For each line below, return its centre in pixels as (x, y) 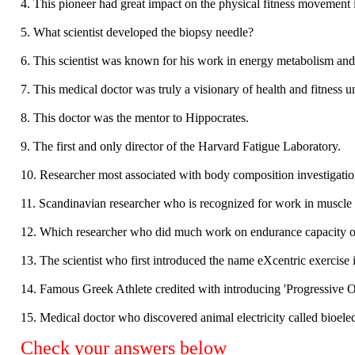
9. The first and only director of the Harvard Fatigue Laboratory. (181, 146)
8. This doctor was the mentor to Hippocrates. (135, 118)
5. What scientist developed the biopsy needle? (137, 32)
